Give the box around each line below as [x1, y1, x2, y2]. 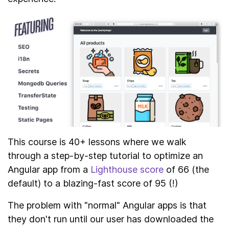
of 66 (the [164, 164, 209, 175]
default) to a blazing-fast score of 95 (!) [8, 177, 178, 189]
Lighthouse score [90, 164, 164, 175]
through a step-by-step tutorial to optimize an [8, 150, 203, 161]
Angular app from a [8, 164, 90, 175]
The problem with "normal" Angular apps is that [8, 199, 207, 211]
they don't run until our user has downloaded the [8, 213, 214, 224]
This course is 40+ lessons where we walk [8, 136, 186, 147]
